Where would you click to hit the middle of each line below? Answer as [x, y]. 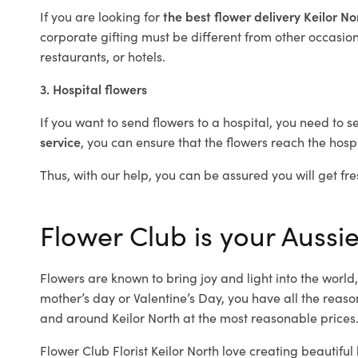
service [60, 141]
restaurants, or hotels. [103, 56]
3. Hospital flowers [93, 89]
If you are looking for [101, 16]
